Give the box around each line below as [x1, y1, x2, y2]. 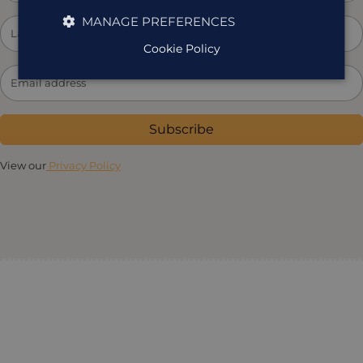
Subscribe [149, 121, 214, 137]
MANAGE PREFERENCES [82, 13, 236, 29]
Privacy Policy [46, 158, 121, 172]
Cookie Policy [143, 41, 220, 56]
